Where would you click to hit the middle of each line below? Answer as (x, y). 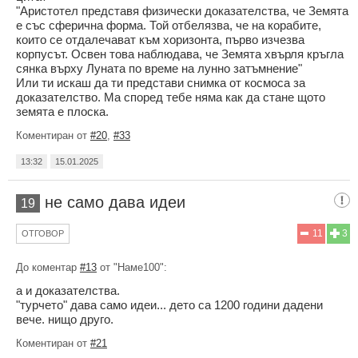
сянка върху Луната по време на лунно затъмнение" (159, 68)
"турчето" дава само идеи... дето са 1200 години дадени (169, 304)
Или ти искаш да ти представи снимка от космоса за (161, 82)
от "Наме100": (132, 267)
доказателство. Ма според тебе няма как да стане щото (171, 97)
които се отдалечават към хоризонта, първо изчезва (160, 39)
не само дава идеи (115, 202)
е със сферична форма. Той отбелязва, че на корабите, (169, 25)
